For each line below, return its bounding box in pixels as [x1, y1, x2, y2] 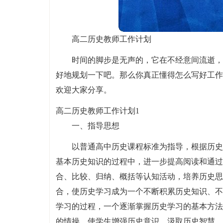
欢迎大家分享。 [55, 86, 111, 94]
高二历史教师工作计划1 [55, 107, 139, 115]
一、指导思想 [71, 121, 119, 130]
